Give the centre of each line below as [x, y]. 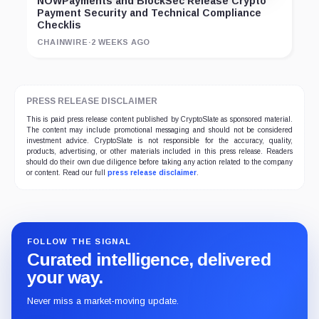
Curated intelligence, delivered [148, 260]
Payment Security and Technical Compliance [149, 13]
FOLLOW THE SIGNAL [79, 242]
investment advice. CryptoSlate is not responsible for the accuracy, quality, [159, 141]
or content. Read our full [67, 173]
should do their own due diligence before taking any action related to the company [159, 162]
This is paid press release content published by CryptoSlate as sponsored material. [159, 120]
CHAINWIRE [63, 42]
